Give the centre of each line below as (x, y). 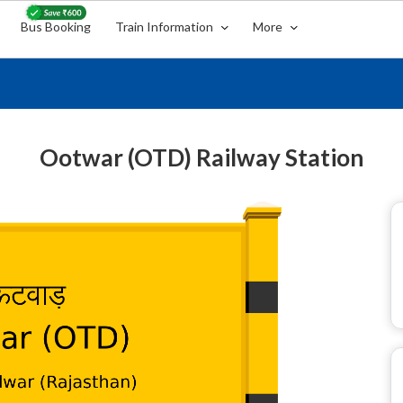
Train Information (166, 27)
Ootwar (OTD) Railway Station (201, 157)
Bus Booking (56, 27)
